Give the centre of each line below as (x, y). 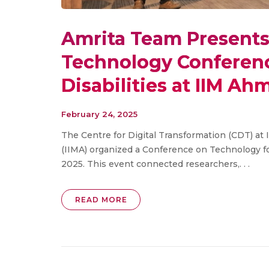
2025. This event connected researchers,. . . (156, 164)
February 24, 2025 (99, 114)
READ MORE (101, 200)
